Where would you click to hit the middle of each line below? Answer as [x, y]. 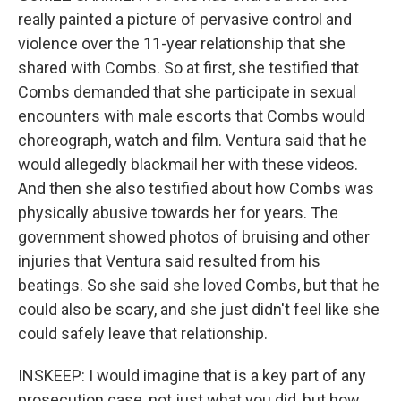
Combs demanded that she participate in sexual [187, 92]
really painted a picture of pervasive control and [185, 19]
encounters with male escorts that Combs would [192, 116]
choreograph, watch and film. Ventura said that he [192, 140]
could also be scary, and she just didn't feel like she [199, 309]
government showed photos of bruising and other [194, 237]
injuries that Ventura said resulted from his [169, 261]
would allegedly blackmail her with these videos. [188, 164]
